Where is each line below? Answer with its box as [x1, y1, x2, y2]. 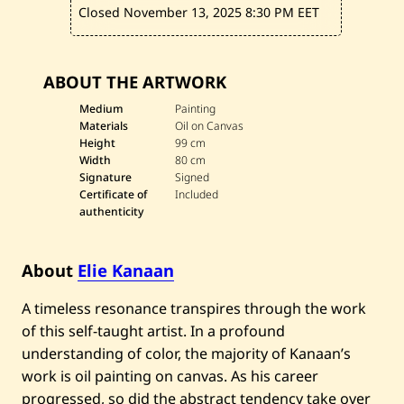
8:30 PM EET [245, 4, 320, 22]
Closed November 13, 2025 [78, 4, 246, 22]
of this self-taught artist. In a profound [22, 321, 285, 342]
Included [175, 187, 219, 203]
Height [79, 135, 115, 151]
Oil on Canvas [175, 118, 244, 134]
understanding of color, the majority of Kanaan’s [22, 344, 351, 364]
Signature [79, 170, 132, 186]
